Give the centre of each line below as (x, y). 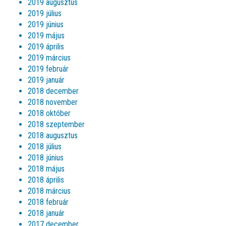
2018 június (46, 158)
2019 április (46, 47)
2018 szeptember (56, 124)
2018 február (48, 202)
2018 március (49, 191)
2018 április (46, 180)
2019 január (46, 80)
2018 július (45, 147)
